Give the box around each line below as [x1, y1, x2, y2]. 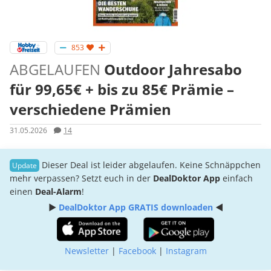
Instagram [165, 245, 207, 257]
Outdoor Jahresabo [100, 59, 242, 80]
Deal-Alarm [35, 186, 82, 198]
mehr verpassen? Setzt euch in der [10, 172, 153, 184]
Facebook [118, 245, 156, 257]
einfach [220, 172, 253, 184]
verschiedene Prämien [10, 99, 171, 120]
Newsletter [64, 245, 109, 257]
